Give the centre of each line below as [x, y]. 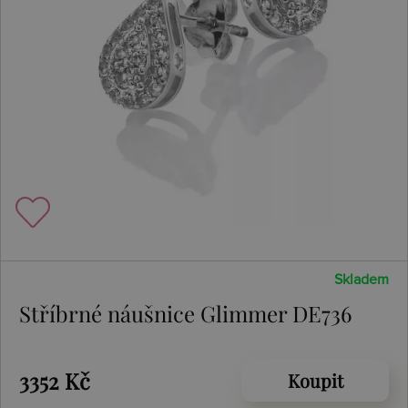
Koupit [315, 380]
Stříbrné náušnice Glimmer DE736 [185, 313]
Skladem [362, 280]
